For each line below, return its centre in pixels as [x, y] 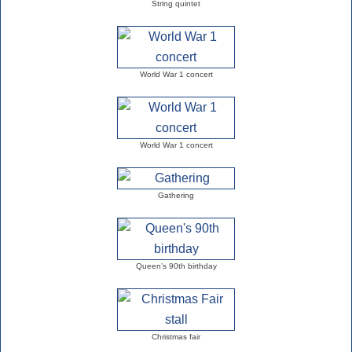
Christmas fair [176, 337]
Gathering [176, 196]
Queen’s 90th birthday [176, 266]
